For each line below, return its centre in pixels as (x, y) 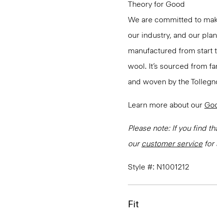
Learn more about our (166, 105)
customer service (172, 144)
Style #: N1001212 (159, 167)
